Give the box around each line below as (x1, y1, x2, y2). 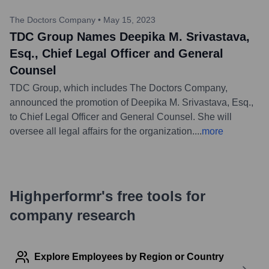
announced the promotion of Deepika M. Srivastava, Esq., (10, 97, 253, 107)
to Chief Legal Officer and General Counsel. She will (10, 111, 232, 122)
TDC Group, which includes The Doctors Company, (10, 82, 228, 93)
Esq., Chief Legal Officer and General (10, 46, 223, 60)
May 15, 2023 (103, 14, 156, 25)
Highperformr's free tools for (10, 187, 205, 204)
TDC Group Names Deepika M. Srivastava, (10, 29, 250, 43)
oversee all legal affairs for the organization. (10, 125, 195, 136)
